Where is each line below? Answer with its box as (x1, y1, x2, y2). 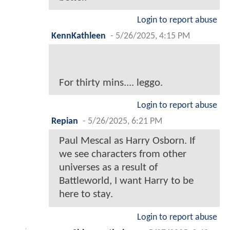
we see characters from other (59, 148, 186, 160)
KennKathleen (51, 31, 106, 41)
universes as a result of (59, 162, 158, 173)
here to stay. (59, 188, 113, 200)
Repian (51, 117, 78, 126)
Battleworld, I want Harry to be (59, 175, 194, 186)
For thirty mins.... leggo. (59, 77, 163, 88)
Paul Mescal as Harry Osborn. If (59, 135, 195, 146)
